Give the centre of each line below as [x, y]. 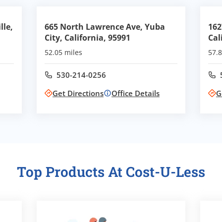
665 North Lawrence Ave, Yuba [105, 27]
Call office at [97, 79]
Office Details [136, 93]
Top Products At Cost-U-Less [111, 172]
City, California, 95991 [87, 38]
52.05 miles [63, 53]
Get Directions [78, 93]
